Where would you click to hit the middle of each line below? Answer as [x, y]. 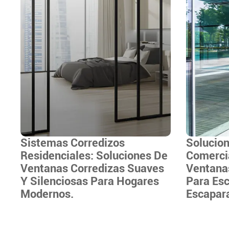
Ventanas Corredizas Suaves [93, 168]
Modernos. [47, 194]
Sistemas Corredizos [73, 143]
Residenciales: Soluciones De [94, 156]
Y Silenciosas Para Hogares [90, 181]
